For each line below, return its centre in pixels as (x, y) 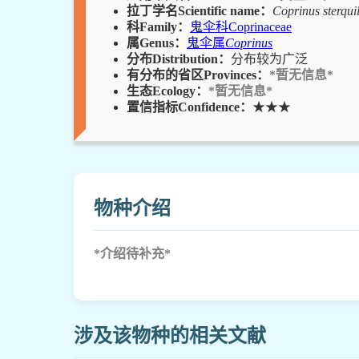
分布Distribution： (179, 58)
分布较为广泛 (269, 58)
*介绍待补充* (132, 253)
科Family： (158, 26)
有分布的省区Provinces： (198, 75)
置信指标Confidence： (190, 107)
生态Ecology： (167, 91)
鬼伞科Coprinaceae (241, 26)
